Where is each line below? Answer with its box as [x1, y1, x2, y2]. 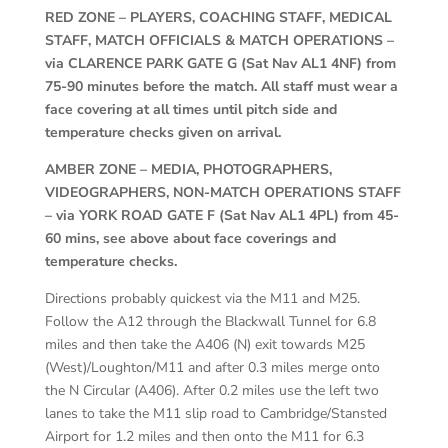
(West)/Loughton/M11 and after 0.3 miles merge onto [44, 358, 380, 378]
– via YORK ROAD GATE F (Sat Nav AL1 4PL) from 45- [44, 206, 399, 226]
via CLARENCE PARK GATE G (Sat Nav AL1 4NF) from [44, 54, 396, 74]
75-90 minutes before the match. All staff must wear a [44, 77, 398, 97]
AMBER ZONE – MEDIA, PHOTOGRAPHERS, [44, 160, 332, 180]
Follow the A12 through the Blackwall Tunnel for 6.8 [44, 312, 376, 332]
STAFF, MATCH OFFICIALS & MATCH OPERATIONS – [44, 31, 394, 51]
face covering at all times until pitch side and [44, 100, 337, 120]
